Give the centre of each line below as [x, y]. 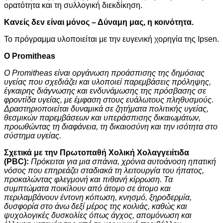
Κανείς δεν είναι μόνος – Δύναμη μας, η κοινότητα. [99, 22]
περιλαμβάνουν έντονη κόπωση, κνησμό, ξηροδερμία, [98, 197]
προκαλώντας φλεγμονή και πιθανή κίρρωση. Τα [88, 179]
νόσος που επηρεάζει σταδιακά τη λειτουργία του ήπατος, [104, 170]
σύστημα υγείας [32, 136]
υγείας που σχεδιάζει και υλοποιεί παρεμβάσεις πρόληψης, [108, 82]
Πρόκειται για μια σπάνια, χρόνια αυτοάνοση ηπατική [123, 162]
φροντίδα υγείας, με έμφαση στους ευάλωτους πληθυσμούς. [109, 100]
